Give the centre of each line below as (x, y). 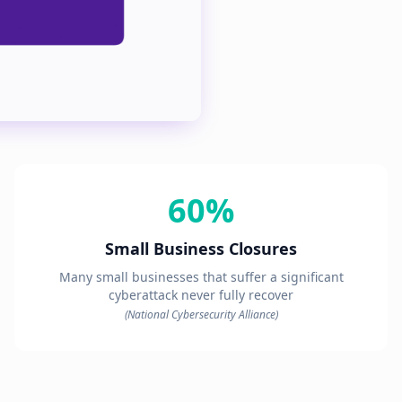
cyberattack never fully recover (201, 294)
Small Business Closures (201, 248)
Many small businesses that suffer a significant (201, 276)
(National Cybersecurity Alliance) (201, 314)
